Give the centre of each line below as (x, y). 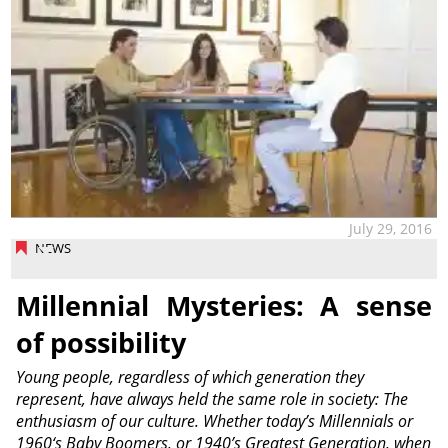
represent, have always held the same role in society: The (211, 398)
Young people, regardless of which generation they (189, 376)
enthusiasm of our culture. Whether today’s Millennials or (214, 420)
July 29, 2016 (391, 228)
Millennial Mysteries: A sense (224, 306)
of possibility (100, 343)
